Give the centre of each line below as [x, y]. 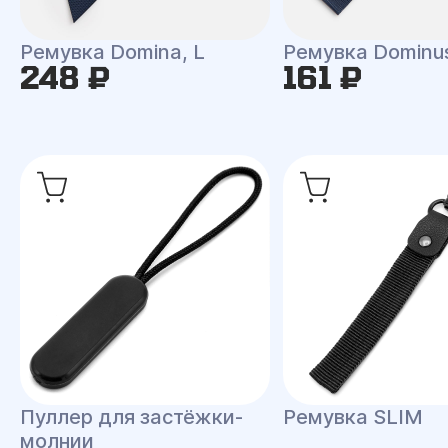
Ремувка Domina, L [112, 52]
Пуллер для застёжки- [131, 417]
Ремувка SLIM [353, 417]
